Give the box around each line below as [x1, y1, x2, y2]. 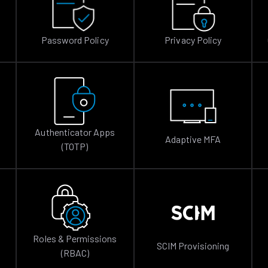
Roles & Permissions [33, 233, 117, 244]
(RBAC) [60, 247, 89, 258]
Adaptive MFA [165, 133, 221, 145]
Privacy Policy [165, 34, 221, 45]
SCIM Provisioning [156, 240, 230, 251]
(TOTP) [62, 141, 89, 152]
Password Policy [41, 34, 109, 45]
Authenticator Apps [35, 126, 115, 138]
